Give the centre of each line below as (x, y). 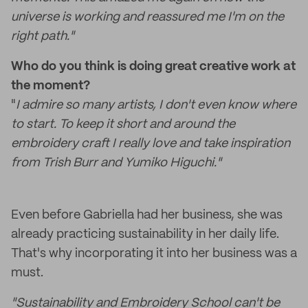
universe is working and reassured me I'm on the (147, 17)
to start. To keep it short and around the (123, 124)
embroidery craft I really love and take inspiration (151, 144)
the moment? (51, 86)
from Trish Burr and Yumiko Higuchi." (116, 163)
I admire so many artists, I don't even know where (156, 105)
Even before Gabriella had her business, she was (147, 215)
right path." (43, 36)
